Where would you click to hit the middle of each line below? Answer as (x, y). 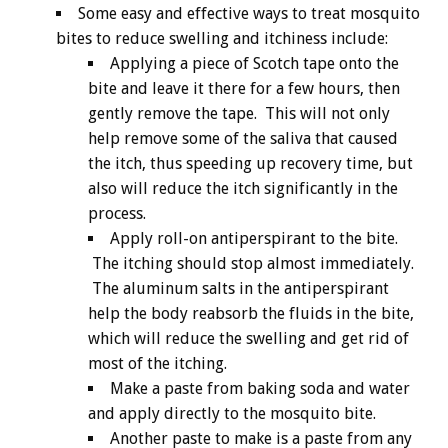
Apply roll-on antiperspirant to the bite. (254, 239)
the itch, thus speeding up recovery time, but (250, 164)
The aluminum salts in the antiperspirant (238, 289)
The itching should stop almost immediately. (251, 264)
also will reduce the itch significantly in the (243, 189)
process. (117, 214)
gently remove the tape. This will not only (239, 114)
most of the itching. (157, 364)
